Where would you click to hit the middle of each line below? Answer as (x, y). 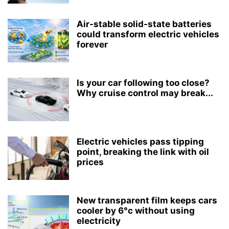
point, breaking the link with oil (143, 152)
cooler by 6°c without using (136, 211)
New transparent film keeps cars (147, 200)
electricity (99, 221)
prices (90, 162)
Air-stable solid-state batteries (144, 24)
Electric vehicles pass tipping (140, 142)
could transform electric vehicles (148, 34)
